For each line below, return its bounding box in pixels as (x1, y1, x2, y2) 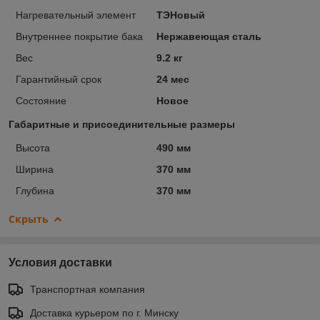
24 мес (156, 73, 189, 85)
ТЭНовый (156, 9, 205, 21)
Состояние (16, 94, 66, 106)
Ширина (16, 163, 54, 175)
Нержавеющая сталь (156, 30, 261, 42)
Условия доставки (9, 256, 112, 269)
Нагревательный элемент (16, 9, 136, 21)
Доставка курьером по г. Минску (30, 306, 179, 319)
